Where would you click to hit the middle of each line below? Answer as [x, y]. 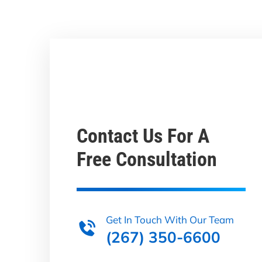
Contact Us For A [143, 136]
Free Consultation [147, 159]
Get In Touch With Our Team [170, 219]
